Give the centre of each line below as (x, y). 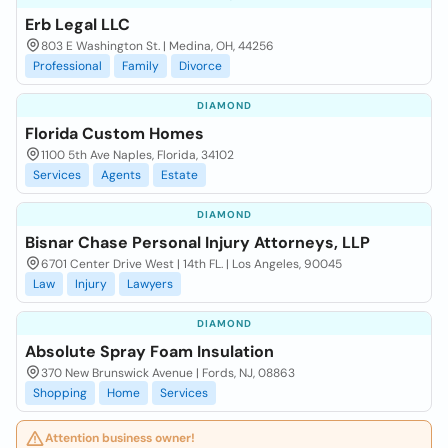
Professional (67, 66)
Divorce (200, 66)
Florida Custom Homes (114, 133)
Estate (179, 175)
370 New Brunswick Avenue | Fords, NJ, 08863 (168, 373)
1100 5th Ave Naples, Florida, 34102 (137, 155)
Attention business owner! (120, 438)
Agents (121, 175)
